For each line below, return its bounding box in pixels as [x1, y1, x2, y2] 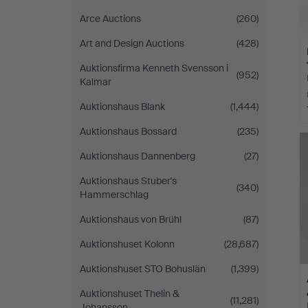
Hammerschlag [80, 188, 148, 201]
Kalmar [80, 76, 111, 88]
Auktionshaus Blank [80, 100, 165, 113]
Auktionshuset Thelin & [80, 287, 179, 300]
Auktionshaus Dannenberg [80, 150, 195, 162]
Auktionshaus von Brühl [80, 213, 181, 225]
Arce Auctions [80, 12, 141, 25]
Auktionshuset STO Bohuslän [80, 263, 206, 275]
